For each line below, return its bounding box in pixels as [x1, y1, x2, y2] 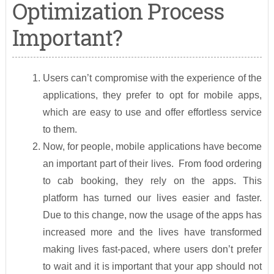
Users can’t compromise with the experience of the [42, 73, 262, 84]
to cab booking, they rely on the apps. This [42, 176, 262, 187]
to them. [42, 124, 77, 135]
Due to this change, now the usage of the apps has [42, 210, 262, 221]
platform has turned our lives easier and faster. [42, 193, 262, 204]
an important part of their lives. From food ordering [42, 158, 262, 169]
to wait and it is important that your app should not [42, 261, 262, 272]
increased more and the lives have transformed [42, 227, 262, 238]
